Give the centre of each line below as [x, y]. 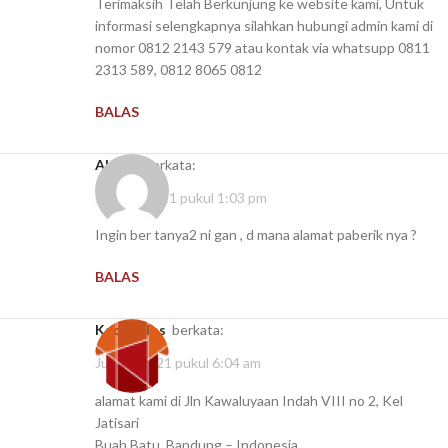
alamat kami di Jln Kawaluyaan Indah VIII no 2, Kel [249, 400]
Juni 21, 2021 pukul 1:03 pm [181, 198]
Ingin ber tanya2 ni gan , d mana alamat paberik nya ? [256, 235]
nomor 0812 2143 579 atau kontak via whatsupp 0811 [262, 47]
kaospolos [135, 330]
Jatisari [117, 422]
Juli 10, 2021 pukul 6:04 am [178, 363]
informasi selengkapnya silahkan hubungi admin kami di [264, 25]
